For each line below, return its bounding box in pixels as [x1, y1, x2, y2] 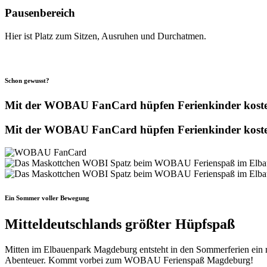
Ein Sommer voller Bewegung [5, 194, 89, 202]
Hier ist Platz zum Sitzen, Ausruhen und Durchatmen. [5, 31, 206, 42]
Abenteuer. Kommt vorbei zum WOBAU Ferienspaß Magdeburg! [5, 255, 253, 266]
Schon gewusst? [5, 77, 49, 85]
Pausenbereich [5, 7, 75, 20]
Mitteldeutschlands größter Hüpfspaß [5, 216, 235, 232]
